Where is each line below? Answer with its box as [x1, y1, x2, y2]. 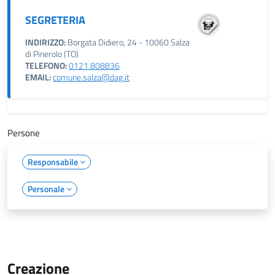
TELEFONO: [25, 59, 67, 72]
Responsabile [28, 155, 80, 168]
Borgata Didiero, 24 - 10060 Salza [66, 36, 190, 49]
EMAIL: [25, 71, 51, 84]
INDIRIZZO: [25, 36, 66, 49]
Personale [28, 182, 66, 195]
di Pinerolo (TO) [25, 47, 79, 61]
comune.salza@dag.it [53, 71, 130, 84]
